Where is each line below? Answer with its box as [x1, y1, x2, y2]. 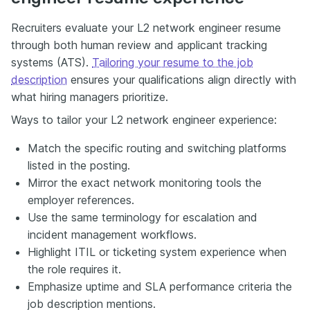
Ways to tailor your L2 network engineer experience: [11, 112, 277, 127]
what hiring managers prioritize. [11, 89, 168, 104]
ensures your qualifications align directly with [67, 72, 296, 86]
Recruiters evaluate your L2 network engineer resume [11, 20, 281, 35]
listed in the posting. [28, 158, 130, 172]
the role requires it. [28, 262, 121, 276]
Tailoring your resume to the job [92, 55, 253, 69]
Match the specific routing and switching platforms [28, 140, 286, 155]
